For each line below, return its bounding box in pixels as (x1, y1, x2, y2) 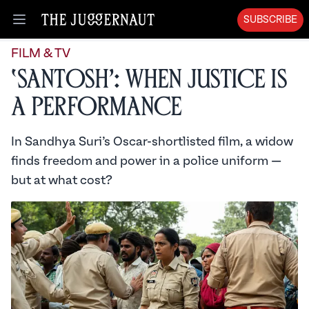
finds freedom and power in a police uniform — (11, 154, 281, 168)
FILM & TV (11, 46, 70, 61)
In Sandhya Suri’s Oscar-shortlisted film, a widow (11, 134, 293, 149)
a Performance (11, 97, 182, 118)
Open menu (18, 20, 80, 33)
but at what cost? (11, 173, 112, 188)
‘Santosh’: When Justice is (11, 69, 287, 90)
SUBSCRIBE (243, 14, 297, 26)
